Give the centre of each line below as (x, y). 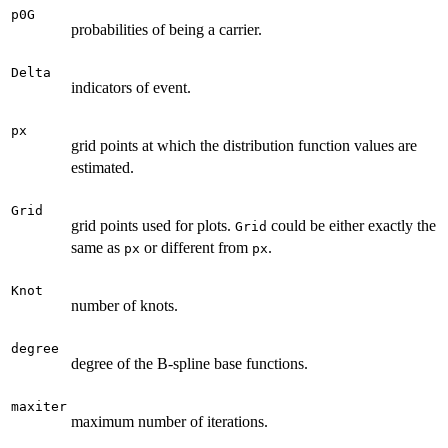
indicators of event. (131, 88)
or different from (196, 248)
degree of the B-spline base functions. (189, 364)
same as (97, 248)
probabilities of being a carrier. (166, 30)
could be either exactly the (351, 226)
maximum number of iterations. (169, 422)
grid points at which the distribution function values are (244, 146)
